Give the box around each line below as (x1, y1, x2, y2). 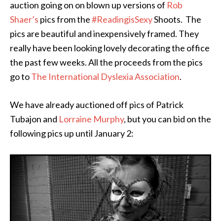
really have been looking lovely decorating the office (10, 42, 210, 53)
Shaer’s (10, 14, 38, 25)
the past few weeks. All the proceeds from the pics (10, 57, 203, 68)
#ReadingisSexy (92, 14, 152, 25)
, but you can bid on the (124, 113, 211, 124)
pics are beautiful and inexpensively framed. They (10, 28, 199, 39)
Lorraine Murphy (59, 113, 124, 124)
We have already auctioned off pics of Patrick (10, 99, 184, 110)
